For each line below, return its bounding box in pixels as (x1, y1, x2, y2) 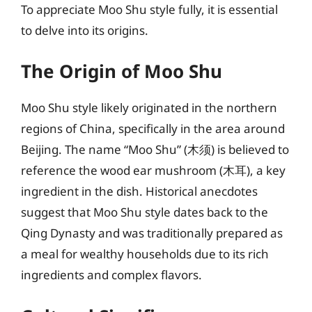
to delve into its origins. (21, 22, 148, 38)
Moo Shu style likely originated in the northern (21, 100, 277, 116)
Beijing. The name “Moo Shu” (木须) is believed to (21, 141, 289, 157)
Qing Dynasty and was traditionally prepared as (21, 225, 283, 241)
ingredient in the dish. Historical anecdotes (21, 183, 258, 199)
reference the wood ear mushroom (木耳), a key (21, 162, 286, 178)
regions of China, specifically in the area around (21, 120, 285, 136)
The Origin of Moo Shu (21, 58, 222, 84)
